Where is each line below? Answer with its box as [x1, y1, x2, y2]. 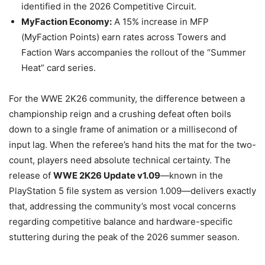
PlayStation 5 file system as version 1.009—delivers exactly [9, 185, 256, 196]
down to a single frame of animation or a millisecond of [9, 124, 237, 135]
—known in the [160, 170, 223, 181]
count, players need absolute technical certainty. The [9, 154, 231, 166]
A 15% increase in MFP [112, 16, 209, 27]
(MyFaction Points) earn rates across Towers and [21, 31, 226, 43]
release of [9, 170, 53, 181]
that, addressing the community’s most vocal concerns [9, 201, 236, 212]
